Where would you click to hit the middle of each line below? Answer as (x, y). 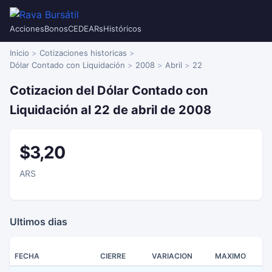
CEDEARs (86, 29)
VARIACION (172, 256)
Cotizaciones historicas (83, 53)
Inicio (19, 53)
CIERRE (113, 256)
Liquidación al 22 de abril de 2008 (110, 110)
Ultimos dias (39, 222)
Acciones (27, 29)
